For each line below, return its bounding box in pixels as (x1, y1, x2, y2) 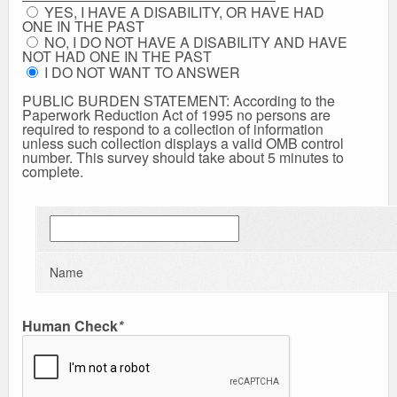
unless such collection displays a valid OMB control (22, 133, 344, 154)
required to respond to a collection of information (22, 119, 323, 140)
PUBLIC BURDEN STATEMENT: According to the (22, 90, 335, 112)
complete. (22, 161, 83, 183)
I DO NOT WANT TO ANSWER (41, 62, 240, 83)
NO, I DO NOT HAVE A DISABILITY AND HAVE (41, 32, 347, 53)
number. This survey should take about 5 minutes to (22, 147, 344, 168)
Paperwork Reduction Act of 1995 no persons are (22, 105, 331, 126)
